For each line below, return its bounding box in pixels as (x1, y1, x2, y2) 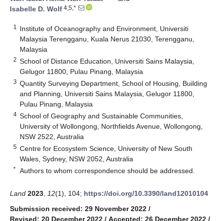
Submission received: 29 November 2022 (10, 204, 147, 213)
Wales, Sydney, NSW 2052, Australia (20, 154, 134, 163)
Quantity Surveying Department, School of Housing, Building (20, 79, 208, 87)
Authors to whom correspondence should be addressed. (20, 166, 195, 175)
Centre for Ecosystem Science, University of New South (20, 144, 193, 152)
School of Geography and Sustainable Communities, (20, 111, 184, 120)
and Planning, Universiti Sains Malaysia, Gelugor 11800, (20, 89, 195, 98)
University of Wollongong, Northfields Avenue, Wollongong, (20, 122, 203, 130)
